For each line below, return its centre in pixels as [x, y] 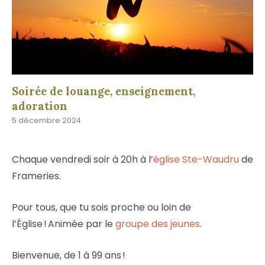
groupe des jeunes [158, 224]
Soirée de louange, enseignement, [104, 91]
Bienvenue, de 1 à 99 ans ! [69, 256]
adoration [40, 106]
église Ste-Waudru [196, 160]
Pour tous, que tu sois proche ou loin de [101, 208]
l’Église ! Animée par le [64, 224]
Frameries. [36, 176]
